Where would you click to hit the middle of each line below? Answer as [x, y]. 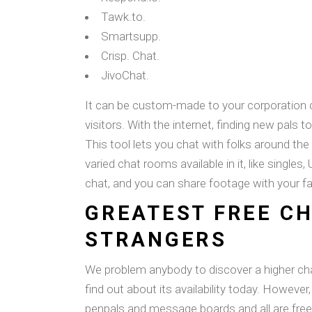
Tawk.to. [123, 17]
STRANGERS [156, 240]
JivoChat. [125, 75]
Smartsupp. [131, 36]
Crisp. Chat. [130, 56]
